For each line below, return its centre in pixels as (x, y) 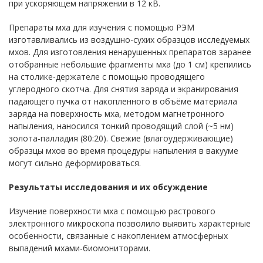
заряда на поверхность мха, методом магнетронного (117, 114)
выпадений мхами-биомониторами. (80, 248)
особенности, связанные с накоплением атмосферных (118, 236)
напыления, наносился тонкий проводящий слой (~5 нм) (121, 126)
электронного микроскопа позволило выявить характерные (130, 223)
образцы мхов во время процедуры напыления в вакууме (124, 151)
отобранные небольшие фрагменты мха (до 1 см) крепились (130, 64)
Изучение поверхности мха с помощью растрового (112, 211)
